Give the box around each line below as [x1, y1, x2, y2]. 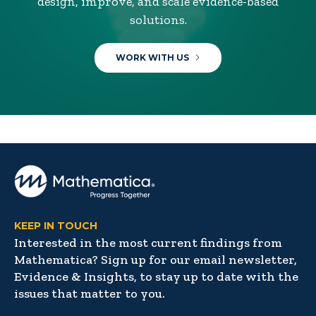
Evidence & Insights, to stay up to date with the [14, 269, 298, 285]
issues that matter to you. [14, 286, 165, 302]
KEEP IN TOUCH [14, 219, 97, 233]
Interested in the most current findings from [14, 235, 282, 251]
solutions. [129, 12, 187, 28]
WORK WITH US [116, 52, 189, 63]
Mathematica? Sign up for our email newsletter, [14, 252, 297, 268]
